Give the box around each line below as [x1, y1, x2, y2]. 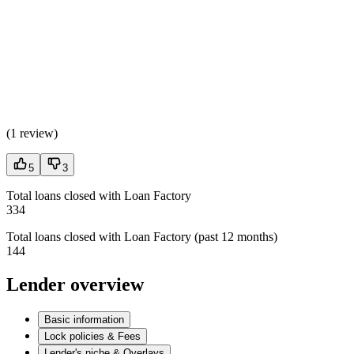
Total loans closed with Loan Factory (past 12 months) [6, 230, 277, 244]
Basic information [44, 314, 124, 326]
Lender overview [6, 274, 144, 296]
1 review [10, 126, 54, 141]
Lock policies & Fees [44, 330, 141, 343]
